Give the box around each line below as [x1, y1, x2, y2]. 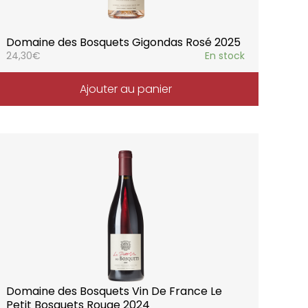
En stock [204, 48, 245, 63]
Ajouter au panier [79, 80, 172, 97]
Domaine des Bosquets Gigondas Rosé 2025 [6, 34, 241, 50]
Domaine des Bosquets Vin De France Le [6, 283, 223, 299]
